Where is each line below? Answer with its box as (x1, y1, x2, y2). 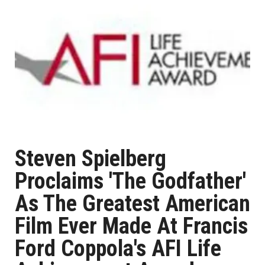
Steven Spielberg (15, 146, 166, 172)
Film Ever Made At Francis (15, 213, 248, 239)
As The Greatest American (15, 190, 250, 216)
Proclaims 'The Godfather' (15, 168, 246, 194)
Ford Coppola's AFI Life (15, 235, 221, 261)
